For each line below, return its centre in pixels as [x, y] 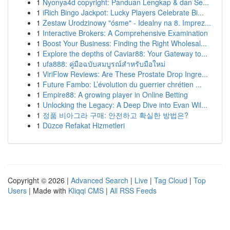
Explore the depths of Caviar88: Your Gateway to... [125, 53]
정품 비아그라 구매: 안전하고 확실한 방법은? [116, 115]
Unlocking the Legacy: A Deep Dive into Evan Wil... [125, 105]
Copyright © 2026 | [39, 180]
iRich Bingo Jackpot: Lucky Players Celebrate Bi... [123, 12]
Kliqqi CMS [86, 190]
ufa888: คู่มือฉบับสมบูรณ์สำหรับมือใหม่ [104, 64]
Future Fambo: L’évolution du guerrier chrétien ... [122, 84]
